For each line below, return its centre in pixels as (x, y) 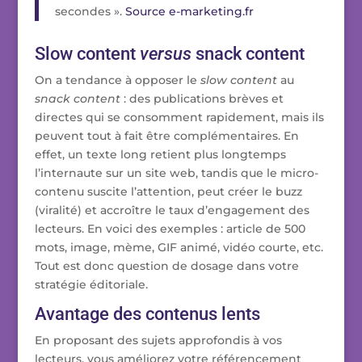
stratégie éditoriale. (91, 285)
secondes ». (90, 12)
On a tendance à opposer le (117, 80)
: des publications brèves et (202, 99)
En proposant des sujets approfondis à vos (158, 341)
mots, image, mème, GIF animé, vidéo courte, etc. (179, 248)
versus (165, 54)
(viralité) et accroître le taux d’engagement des (172, 210)
